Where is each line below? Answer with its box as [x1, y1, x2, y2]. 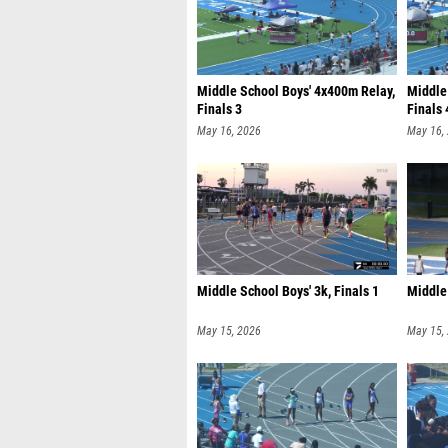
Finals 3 [197, 101, 242, 118]
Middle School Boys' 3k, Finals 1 [197, 283, 379, 300]
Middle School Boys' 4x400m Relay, [197, 83, 395, 100]
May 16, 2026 [197, 124, 261, 138]
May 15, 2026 [197, 324, 261, 338]
